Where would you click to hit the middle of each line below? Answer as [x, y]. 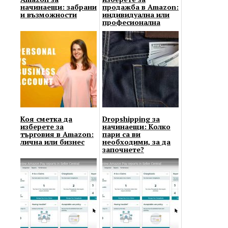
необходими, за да [136, 141]
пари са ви [121, 134]
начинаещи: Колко [136, 126]
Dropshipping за [131, 119]
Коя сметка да [46, 119]
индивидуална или [136, 14]
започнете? [123, 149]
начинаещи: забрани [59, 7]
